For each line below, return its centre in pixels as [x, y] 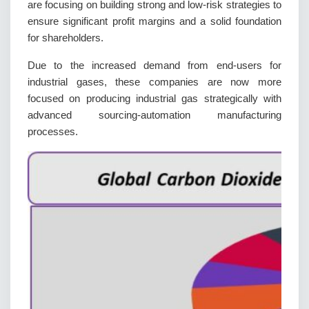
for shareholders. [66, 38]
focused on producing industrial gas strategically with [154, 98]
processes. [53, 131]
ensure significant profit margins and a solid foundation [154, 21]
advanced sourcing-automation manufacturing [154, 115]
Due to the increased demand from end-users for [154, 65]
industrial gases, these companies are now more [154, 82]
